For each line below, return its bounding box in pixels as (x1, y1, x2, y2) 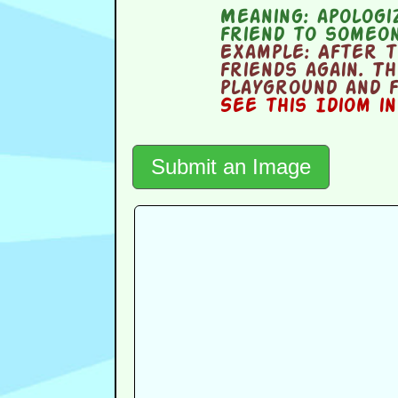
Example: (219, 44, 310, 63)
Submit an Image (150, 155, 311, 179)
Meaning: (219, 9, 309, 28)
